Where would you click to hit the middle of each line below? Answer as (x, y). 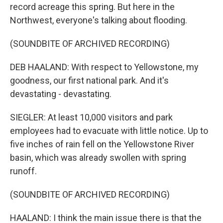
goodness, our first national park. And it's (89, 80)
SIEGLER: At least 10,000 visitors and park (91, 117)
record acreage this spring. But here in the (92, 7)
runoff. (23, 171)
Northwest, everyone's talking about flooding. (99, 20)
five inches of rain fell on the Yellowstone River (102, 144)
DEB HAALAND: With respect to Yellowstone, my (104, 67)
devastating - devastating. (61, 94)
